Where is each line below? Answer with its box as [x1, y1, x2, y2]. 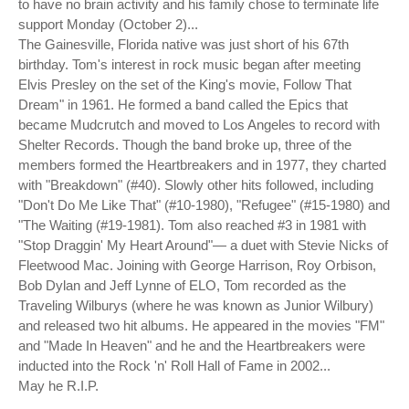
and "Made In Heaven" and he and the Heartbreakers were [18, 337, 365, 353]
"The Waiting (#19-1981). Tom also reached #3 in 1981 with [18, 216, 366, 233]
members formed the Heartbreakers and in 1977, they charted [18, 156, 386, 173]
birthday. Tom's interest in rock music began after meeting [18, 56, 361, 72]
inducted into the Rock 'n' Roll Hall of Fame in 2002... [18, 357, 330, 373]
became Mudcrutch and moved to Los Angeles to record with [18, 116, 380, 132]
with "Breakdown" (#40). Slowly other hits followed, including [18, 176, 373, 193]
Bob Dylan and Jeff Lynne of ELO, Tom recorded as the [18, 277, 346, 293]
